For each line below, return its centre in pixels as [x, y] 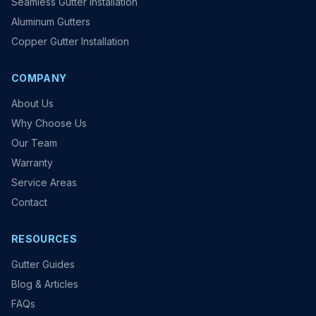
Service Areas [44, 183]
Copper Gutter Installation [70, 42]
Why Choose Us [49, 123]
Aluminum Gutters [51, 22]
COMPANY [39, 78]
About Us [32, 104]
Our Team [34, 143]
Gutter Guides [43, 265]
